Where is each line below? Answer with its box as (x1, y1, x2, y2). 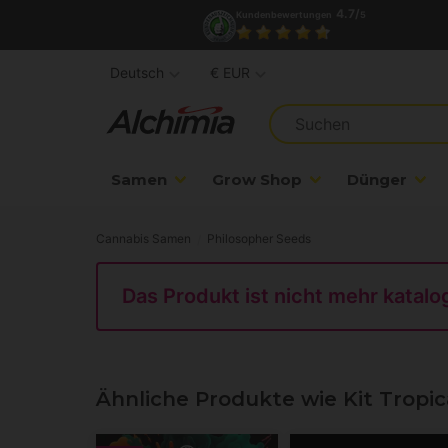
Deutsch (110, 64, 164, 82)
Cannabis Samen (96, 231, 191, 247)
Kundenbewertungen (236, 9, 333, 20)
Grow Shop (212, 170, 302, 190)
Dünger (347, 170, 407, 190)
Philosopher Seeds (207, 231, 311, 247)
